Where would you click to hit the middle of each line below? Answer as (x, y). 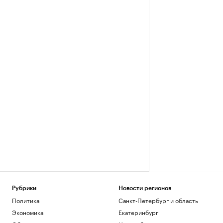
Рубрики (24, 188)
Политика (26, 200)
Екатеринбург (138, 212)
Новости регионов (145, 188)
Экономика (28, 212)
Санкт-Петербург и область (158, 200)
